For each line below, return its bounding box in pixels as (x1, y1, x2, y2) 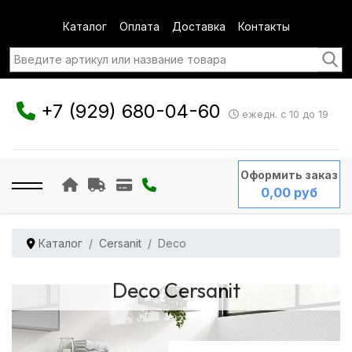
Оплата (119, 20, 159, 33)
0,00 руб (260, 185, 317, 200)
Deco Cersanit (112, 277, 240, 303)
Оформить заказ (240, 168, 338, 181)
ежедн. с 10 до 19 (238, 108, 328, 121)
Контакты (237, 20, 290, 33)
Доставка (171, 20, 225, 33)
